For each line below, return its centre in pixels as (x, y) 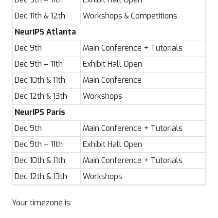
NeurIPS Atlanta (45, 32)
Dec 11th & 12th (40, 16)
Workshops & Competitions (130, 16)
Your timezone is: (42, 203)
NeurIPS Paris (40, 112)
